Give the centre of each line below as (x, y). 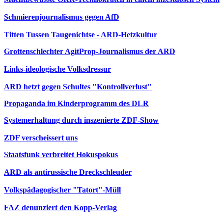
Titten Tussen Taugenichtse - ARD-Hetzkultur (81, 35)
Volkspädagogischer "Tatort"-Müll (62, 190)
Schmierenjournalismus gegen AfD (62, 17)
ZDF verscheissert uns (41, 138)
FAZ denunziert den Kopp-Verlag (60, 207)
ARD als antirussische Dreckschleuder (68, 172)
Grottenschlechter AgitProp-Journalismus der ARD (90, 51)
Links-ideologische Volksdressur (57, 69)
